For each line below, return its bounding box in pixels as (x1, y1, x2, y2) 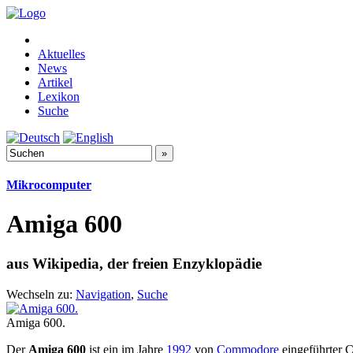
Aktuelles (38, 47, 85, 61)
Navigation (76, 287, 131, 301)
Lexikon (38, 90, 80, 103)
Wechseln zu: (6, 287, 76, 301)
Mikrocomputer (6, 178, 91, 192)
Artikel (38, 76, 72, 89)
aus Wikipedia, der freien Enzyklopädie (6, 255, 262, 273)
